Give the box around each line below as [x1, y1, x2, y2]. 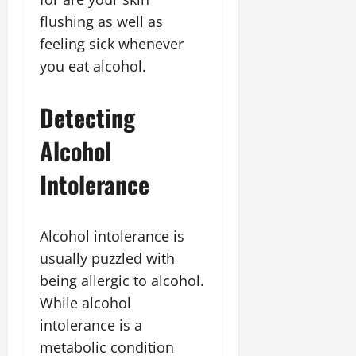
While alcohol [40, 293, 131, 312]
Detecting [40, 99, 135, 135]
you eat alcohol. [40, 56, 146, 75]
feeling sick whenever [40, 34, 184, 53]
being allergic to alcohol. [40, 271, 204, 290]
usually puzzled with [40, 249, 175, 268]
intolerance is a [40, 315, 142, 335]
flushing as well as [40, 12, 163, 31]
